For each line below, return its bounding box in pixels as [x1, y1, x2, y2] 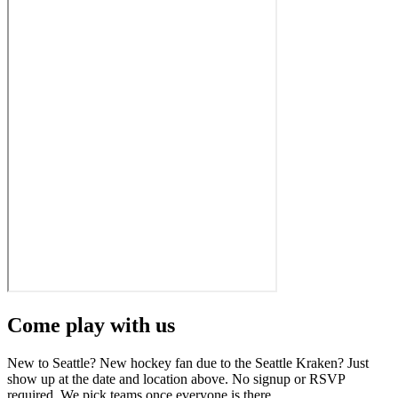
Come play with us [7, 313, 175, 337]
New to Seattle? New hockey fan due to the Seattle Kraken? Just [7, 354, 369, 370]
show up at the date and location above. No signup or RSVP [7, 370, 345, 386]
